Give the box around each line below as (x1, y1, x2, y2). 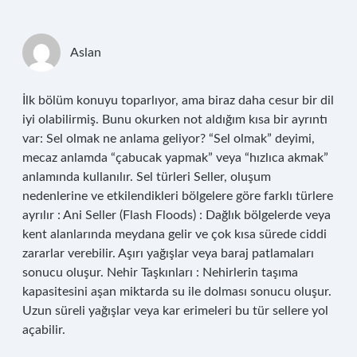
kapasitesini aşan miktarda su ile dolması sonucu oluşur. (22, 285, 331, 298)
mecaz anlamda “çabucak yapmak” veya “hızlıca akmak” (22, 151, 328, 164)
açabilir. (22, 324, 65, 336)
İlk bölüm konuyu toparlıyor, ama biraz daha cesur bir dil (22, 94, 334, 107)
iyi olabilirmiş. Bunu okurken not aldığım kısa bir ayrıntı (22, 113, 328, 126)
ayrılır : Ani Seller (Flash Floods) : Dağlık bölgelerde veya (22, 209, 331, 222)
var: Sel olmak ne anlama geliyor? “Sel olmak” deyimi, (22, 132, 315, 145)
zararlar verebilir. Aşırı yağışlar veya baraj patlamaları (22, 247, 314, 260)
